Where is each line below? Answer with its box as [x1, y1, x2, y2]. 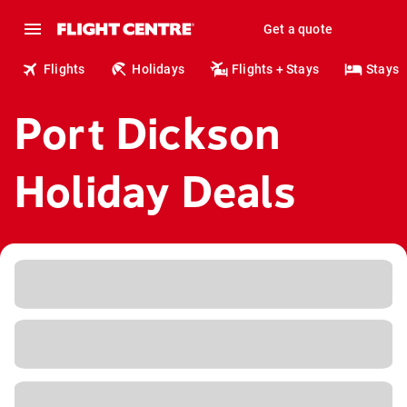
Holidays [132, 62, 185, 76]
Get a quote [263, 22, 333, 36]
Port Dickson [15, 108, 282, 160]
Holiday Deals [15, 166, 297, 218]
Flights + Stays [232, 62, 320, 76]
